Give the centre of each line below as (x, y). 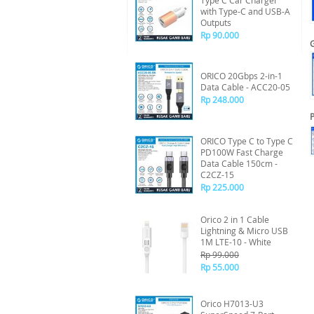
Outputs (216, 22)
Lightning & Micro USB (244, 231)
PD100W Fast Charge (242, 152)
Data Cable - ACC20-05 (245, 87)
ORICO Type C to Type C (247, 141)
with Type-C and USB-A (245, 11)
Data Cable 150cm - (239, 163)
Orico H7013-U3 (232, 303)
